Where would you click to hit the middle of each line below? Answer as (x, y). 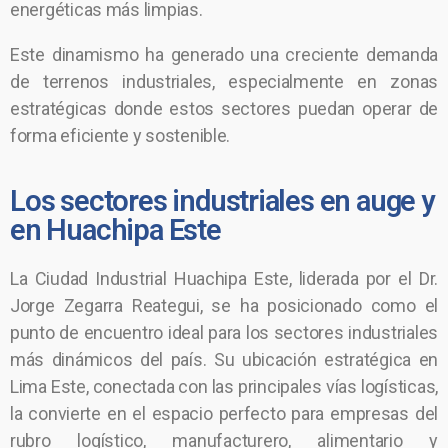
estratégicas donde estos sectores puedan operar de (224, 108)
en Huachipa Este (115, 230)
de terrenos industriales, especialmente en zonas (224, 81)
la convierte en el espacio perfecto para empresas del (224, 413)
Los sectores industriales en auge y (222, 201)
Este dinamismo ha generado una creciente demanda (224, 54)
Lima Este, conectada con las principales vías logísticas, (224, 386)
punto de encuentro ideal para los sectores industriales (224, 332)
